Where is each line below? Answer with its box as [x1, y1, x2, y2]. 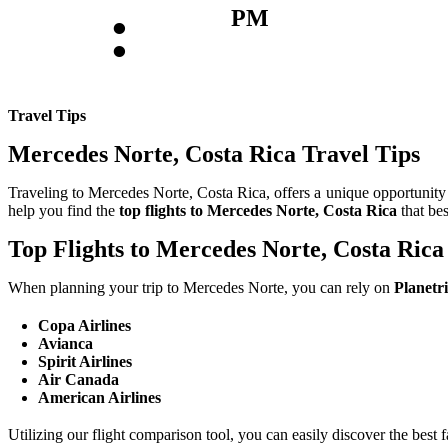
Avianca [38, 334, 94, 352]
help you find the [8, 202, 119, 220]
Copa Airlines [38, 316, 132, 334]
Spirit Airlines [38, 352, 133, 370]
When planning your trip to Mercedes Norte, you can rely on [8, 279, 394, 297]
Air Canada [38, 370, 120, 388]
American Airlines [38, 388, 162, 406]
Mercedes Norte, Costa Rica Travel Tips [8, 141, 420, 168]
